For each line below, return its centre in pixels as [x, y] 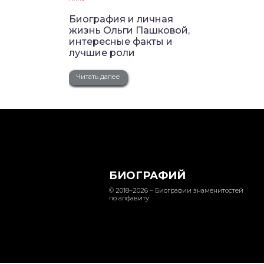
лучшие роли [102, 53]
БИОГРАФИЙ [147, 176]
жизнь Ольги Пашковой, [129, 30]
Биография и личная [121, 19]
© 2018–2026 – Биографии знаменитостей [176, 190]
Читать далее [98, 77]
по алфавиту [129, 198]
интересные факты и [121, 42]
